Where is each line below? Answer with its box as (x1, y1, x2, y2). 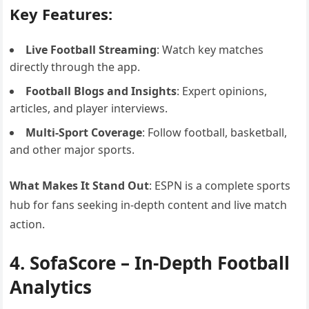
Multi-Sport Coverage (26, 125, 143, 140)
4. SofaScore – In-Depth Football (10, 250, 290, 275)
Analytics (10, 275, 92, 299)
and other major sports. (10, 142, 135, 157)
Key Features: (10, 3, 113, 24)
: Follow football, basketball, (142, 125, 288, 140)
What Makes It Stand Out (10, 178, 150, 193)
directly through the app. (10, 59, 141, 74)
